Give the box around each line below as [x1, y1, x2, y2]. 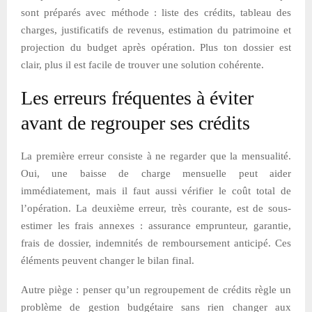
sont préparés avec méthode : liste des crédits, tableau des [21, 6, 291, 18]
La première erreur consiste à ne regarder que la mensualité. [21, 150, 291, 162]
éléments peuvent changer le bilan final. [21, 254, 194, 266]
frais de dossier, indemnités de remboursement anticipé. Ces [21, 237, 291, 249]
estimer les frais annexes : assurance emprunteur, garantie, [21, 219, 291, 231]
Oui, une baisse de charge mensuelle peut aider [21, 167, 291, 179]
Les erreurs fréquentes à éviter [21, 86, 253, 109]
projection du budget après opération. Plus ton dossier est [21, 41, 291, 53]
